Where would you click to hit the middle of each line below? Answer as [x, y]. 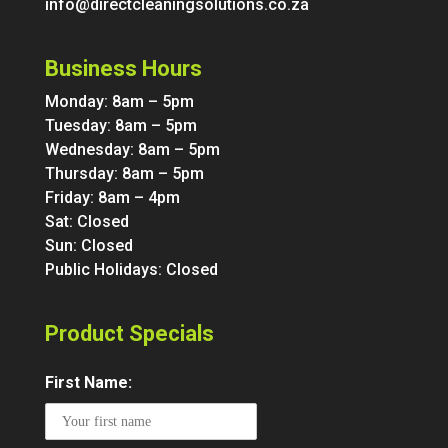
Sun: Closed [88, 245]
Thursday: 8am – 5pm [124, 173]
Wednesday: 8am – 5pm [132, 149]
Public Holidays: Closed [131, 269]
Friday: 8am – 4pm [112, 197]
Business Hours [123, 68]
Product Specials [129, 334]
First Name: [88, 383]
